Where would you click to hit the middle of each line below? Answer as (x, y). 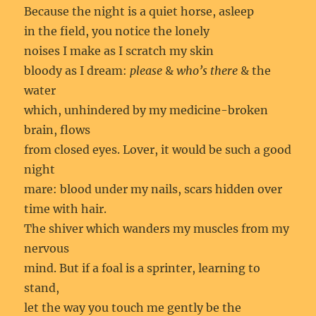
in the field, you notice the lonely (119, 31)
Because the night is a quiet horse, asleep (139, 11)
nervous (48, 248)
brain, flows (57, 130)
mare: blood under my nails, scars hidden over (153, 189)
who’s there (207, 71)
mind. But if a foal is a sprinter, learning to (142, 268)
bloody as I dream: (77, 71)
